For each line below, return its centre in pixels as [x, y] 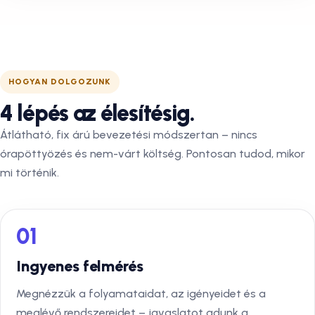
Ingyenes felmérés [80, 266]
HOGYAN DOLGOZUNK [60, 82]
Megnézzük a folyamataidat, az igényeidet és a [141, 294]
